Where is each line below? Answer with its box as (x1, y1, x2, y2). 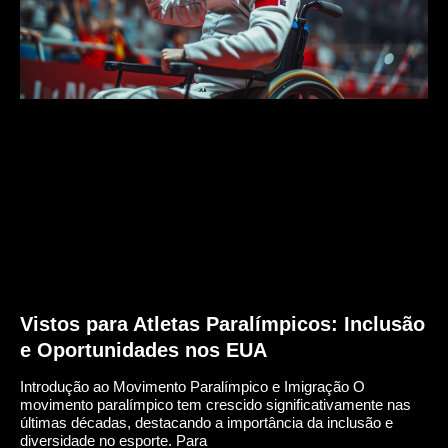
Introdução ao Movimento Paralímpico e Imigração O (20, 378, 365, 396)
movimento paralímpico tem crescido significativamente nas (20, 396, 411, 414)
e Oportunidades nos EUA (20, 339, 267, 362)
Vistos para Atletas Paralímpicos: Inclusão (20, 313, 425, 336)
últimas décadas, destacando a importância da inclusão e (20, 414, 393, 432)
